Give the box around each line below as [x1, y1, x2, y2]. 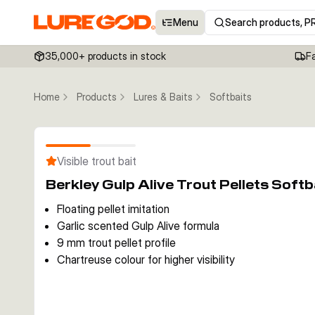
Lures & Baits [134, 91, 193, 103]
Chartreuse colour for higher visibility [57, 252, 235, 266]
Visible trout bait [57, 154, 136, 168]
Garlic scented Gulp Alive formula [57, 219, 219, 233]
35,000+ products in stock [45, 50, 166, 62]
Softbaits [210, 91, 252, 103]
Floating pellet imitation [57, 202, 169, 216]
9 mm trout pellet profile [57, 236, 176, 250]
